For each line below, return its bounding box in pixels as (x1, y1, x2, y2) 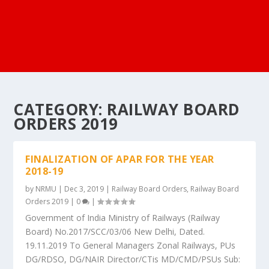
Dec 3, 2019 (64, 184, 104, 194)
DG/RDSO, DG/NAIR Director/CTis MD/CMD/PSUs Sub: (25, 253, 241, 265)
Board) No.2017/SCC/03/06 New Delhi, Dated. (25, 226, 205, 237)
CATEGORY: (13, 98, 107, 120)
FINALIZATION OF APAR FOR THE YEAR (25, 153, 214, 166)
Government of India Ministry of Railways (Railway (25, 212, 220, 223)
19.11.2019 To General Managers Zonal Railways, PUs (25, 240, 236, 251)
